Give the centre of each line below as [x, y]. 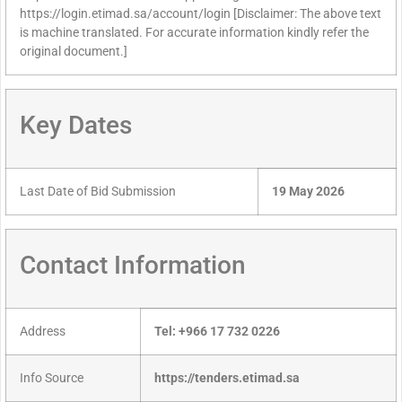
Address [43, 332]
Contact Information [133, 266]
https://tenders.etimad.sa [227, 379]
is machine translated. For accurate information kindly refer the [194, 33]
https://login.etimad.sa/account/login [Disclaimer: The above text [201, 14]
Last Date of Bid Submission [98, 192]
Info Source [52, 379]
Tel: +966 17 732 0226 [217, 332]
